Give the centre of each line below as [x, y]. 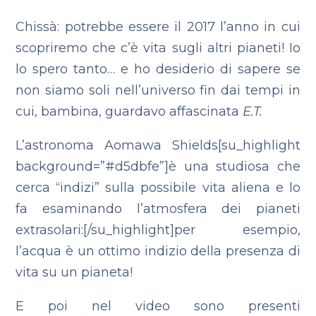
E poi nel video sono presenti [158, 306]
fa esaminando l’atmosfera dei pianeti [158, 209]
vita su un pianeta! [74, 272]
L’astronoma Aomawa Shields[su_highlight [158, 145]
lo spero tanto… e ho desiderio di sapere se [158, 69]
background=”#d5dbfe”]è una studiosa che [158, 166]
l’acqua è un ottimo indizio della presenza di [158, 251]
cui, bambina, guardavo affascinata [129, 111]
